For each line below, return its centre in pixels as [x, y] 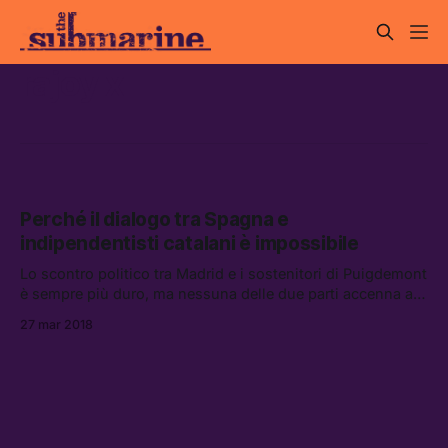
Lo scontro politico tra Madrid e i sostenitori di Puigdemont [223, 274]
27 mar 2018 [56, 325]
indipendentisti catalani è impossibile [189, 244]
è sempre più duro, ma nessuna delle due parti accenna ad [221, 294]
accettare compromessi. [102, 314]
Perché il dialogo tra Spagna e [155, 220]
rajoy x [72, 83]
